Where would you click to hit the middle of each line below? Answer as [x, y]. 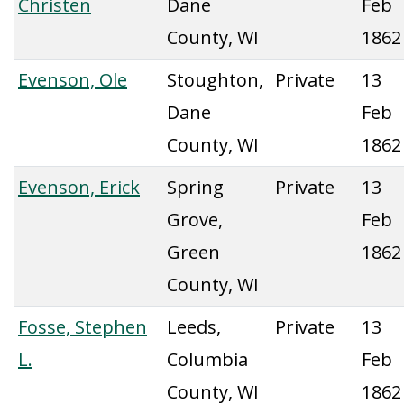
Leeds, [194, 327]
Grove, [195, 220]
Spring [195, 187]
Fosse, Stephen [83, 327]
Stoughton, [215, 80]
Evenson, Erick [79, 187]
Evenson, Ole [73, 80]
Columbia [207, 359]
